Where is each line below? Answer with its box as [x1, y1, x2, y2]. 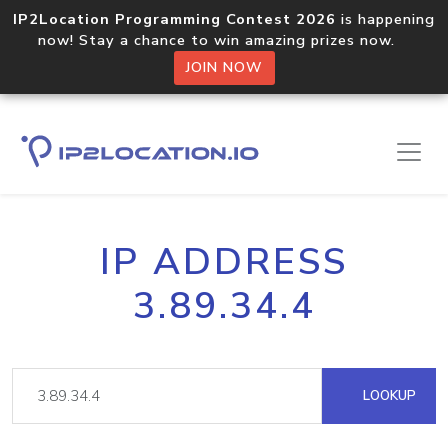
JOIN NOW [185, 58, 263, 77]
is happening [336, 9, 435, 29]
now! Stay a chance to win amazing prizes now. [38, 30, 410, 50]
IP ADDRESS [100, 237, 348, 287]
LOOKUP [359, 386, 416, 405]
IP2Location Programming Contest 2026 [13, 9, 336, 29]
